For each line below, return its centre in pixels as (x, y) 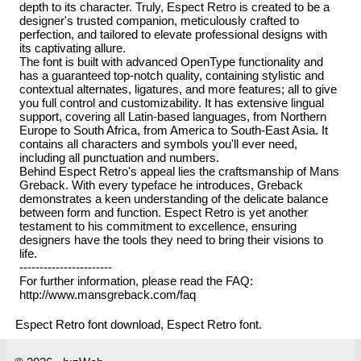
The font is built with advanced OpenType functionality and (171, 61)
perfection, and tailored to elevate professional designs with (173, 34)
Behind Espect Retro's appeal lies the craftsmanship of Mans (179, 171)
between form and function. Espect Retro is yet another (163, 212)
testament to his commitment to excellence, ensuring (158, 226)
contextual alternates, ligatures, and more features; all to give (178, 89)
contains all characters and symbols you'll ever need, (158, 143)
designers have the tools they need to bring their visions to (171, 239)
